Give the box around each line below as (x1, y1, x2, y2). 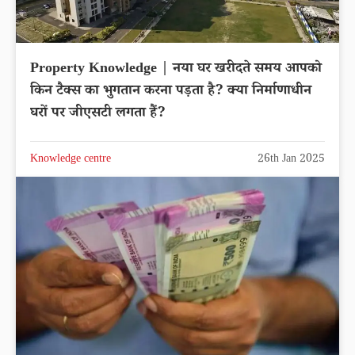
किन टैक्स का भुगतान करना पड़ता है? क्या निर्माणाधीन (30, 81, 311, 104)
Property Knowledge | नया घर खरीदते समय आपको (30, 59, 322, 82)
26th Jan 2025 (258, 151, 325, 170)
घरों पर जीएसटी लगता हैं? (30, 103, 166, 126)
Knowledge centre (30, 151, 111, 170)
